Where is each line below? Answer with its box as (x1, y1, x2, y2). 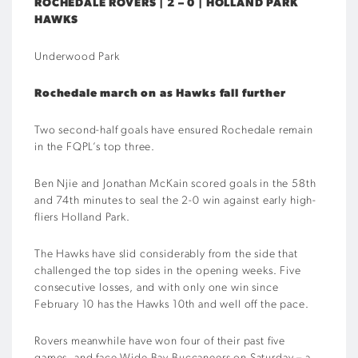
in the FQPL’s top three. (34, 141, 156, 153)
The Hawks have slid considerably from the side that (34, 249, 298, 261)
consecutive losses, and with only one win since (34, 282, 279, 294)
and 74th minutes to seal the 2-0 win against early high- (34, 195, 317, 207)
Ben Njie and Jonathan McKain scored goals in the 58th (34, 178, 316, 190)
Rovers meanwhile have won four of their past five (34, 336, 286, 348)
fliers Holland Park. (34, 212, 130, 224)
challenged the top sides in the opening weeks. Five (34, 265, 301, 277)
